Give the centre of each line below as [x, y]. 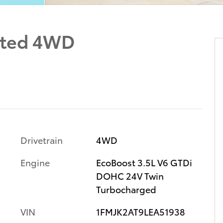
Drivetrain [42, 139]
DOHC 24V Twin [130, 175]
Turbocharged [126, 189]
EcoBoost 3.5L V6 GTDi [144, 162]
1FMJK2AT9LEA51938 [140, 211]
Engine [35, 162]
